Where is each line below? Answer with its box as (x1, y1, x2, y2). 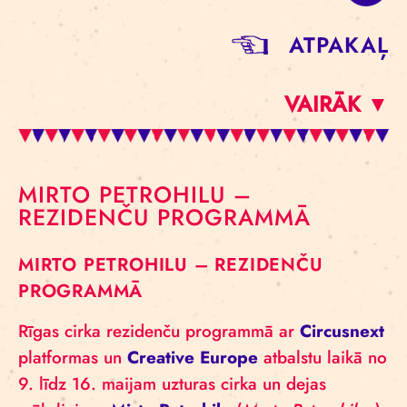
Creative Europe (127, 345, 258, 370)
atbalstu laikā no (258, 345, 387, 370)
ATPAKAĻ (288, 29, 389, 61)
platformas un (18, 345, 127, 370)
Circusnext (300, 319, 384, 343)
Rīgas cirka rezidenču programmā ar (18, 319, 300, 343)
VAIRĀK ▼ (284, 88, 389, 120)
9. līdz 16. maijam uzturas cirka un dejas (18, 372, 326, 396)
